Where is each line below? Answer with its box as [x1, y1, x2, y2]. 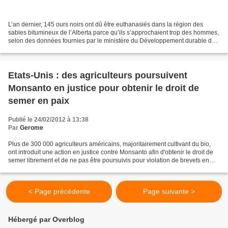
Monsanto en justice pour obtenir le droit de [8, 83, 199, 94]
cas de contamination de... [8, 165, 80, 173]
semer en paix [8, 96, 69, 106]
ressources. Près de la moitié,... [8, 45, 94, 53]
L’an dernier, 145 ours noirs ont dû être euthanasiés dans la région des [8, 21, 203, 28]
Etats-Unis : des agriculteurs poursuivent [8, 70, 187, 81]
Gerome [20, 124, 43, 132]
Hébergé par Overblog [8, 215, 84, 224]
